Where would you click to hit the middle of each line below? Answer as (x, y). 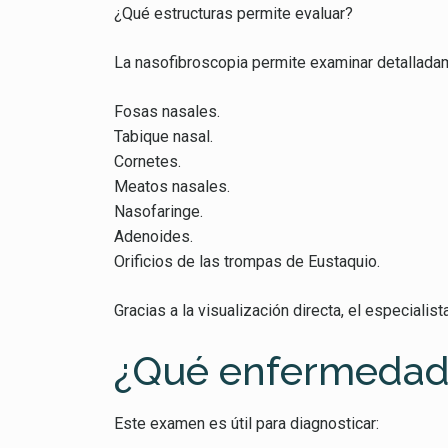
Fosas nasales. (167, 111)
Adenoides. (153, 236)
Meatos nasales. (172, 186)
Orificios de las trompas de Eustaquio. (247, 261)
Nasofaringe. (158, 211)
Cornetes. (147, 161)
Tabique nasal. (163, 136)
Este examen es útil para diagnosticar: (246, 423)
